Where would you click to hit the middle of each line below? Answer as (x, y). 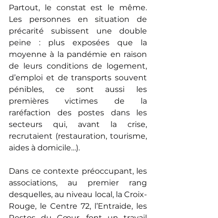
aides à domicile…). (44, 148)
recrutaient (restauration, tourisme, (78, 136)
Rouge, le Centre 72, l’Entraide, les (78, 206)
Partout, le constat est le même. (78, 8)
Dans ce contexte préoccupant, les (78, 171)
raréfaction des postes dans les (78, 113)
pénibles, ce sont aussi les (78, 89)
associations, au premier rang (78, 183)
